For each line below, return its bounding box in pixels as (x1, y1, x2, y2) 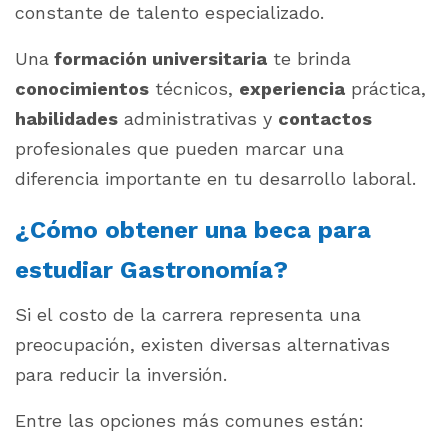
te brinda (267, 47, 351, 69)
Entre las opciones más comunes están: (15, 409, 364, 431)
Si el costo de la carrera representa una (15, 303, 361, 325)
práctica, (345, 77, 426, 99)
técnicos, (149, 77, 239, 99)
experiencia (239, 77, 345, 99)
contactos (278, 107, 372, 129)
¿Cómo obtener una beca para (15, 215, 371, 244)
